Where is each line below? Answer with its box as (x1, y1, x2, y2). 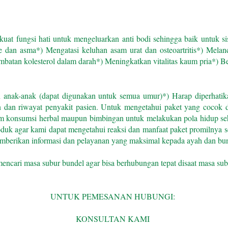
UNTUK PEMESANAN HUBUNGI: (50, 191, 175, 202)
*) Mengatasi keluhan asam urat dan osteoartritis (36, 44, 196, 55)
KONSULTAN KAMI (76, 213, 150, 224)
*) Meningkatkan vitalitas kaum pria (96, 55, 212, 67)
